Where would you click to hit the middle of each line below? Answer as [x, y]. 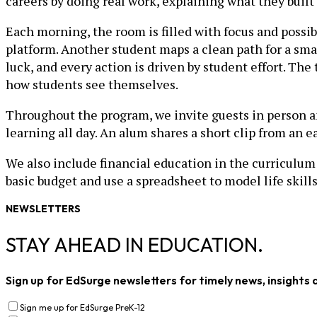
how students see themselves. [92, 85]
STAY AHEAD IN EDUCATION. [134, 244]
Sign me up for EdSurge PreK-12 [82, 307]
